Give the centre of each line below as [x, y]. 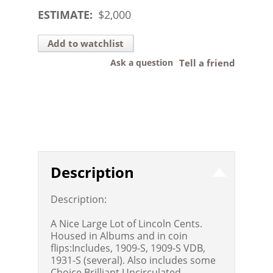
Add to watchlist [86, 43]
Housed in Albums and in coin [119, 236]
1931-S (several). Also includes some [133, 260]
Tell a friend [207, 62]
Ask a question [141, 62]
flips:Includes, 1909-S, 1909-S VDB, [128, 248]
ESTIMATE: [66, 14]
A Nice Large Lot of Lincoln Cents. [127, 223]
